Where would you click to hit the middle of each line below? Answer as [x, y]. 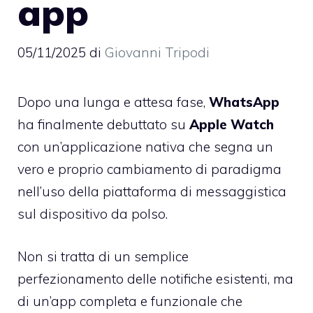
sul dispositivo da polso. [93, 214]
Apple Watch [232, 125]
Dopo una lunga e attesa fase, [113, 102]
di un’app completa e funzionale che [130, 301]
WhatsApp [244, 102]
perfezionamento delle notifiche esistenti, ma [155, 278]
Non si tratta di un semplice [103, 256]
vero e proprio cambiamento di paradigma [150, 169]
